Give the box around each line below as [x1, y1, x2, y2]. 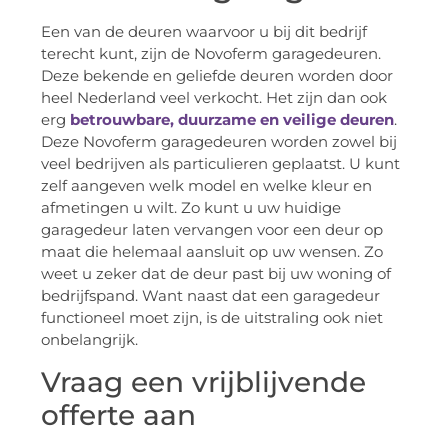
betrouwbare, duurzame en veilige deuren [70, 110, 394, 130]
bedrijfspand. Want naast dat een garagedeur [41, 286, 380, 306]
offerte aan [41, 397, 196, 432]
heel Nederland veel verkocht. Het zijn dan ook [41, 88, 387, 108]
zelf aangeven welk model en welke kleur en [41, 176, 372, 196]
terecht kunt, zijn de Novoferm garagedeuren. [41, 44, 381, 64]
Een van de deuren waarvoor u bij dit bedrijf [41, 22, 367, 42]
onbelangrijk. [41, 330, 146, 350]
